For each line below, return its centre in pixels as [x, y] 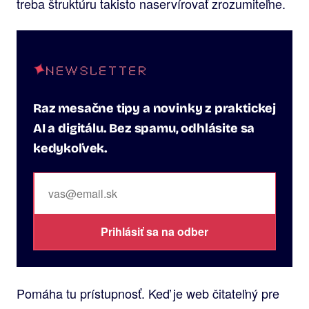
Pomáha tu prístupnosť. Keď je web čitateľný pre [148, 293]
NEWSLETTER [97, 69]
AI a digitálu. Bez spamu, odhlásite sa [144, 128]
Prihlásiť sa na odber [154, 231]
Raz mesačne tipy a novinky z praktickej [154, 108]
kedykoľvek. [71, 148]
